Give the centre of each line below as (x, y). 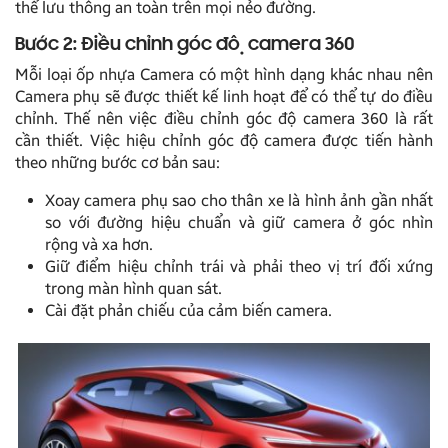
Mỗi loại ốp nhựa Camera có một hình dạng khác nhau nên (224, 75)
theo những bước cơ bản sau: (117, 163)
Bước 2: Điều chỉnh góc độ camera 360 (185, 45)
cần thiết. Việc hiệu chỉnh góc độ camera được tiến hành (224, 141)
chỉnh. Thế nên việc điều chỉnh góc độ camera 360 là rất (224, 119)
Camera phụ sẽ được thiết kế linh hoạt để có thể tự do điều (224, 97)
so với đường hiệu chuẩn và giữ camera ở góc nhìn (239, 223)
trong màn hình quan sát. (133, 289)
